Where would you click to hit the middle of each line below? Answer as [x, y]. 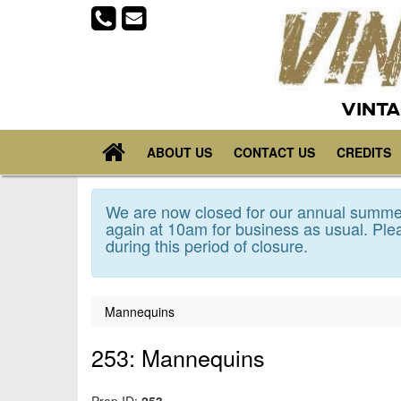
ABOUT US [179, 153]
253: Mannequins [178, 358]
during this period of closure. [207, 246]
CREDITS [364, 153]
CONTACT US [274, 153]
